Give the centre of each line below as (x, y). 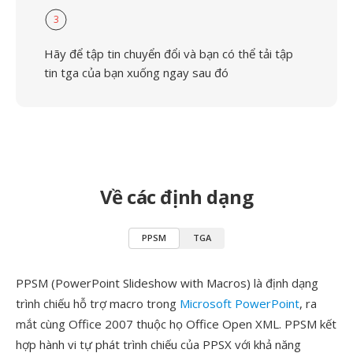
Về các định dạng (176, 197)
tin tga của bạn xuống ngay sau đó (136, 72)
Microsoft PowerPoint (240, 303)
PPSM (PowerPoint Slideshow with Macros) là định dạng (167, 283)
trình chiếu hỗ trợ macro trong (98, 303)
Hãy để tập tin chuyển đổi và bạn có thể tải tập (169, 54)
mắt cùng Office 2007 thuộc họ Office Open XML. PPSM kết (176, 324)
